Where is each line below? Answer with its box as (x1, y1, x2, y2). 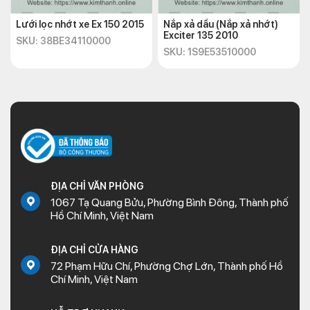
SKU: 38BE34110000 (16, 35, 111, 46)
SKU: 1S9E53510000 (163, 46, 256, 57)
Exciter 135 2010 (163, 30, 238, 41)
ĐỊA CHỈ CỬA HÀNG (51, 244, 138, 255)
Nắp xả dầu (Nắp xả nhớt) (163, 19, 278, 30)
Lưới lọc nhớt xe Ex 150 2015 (16, 19, 144, 30)
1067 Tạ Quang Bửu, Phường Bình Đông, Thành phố (51, 196, 289, 209)
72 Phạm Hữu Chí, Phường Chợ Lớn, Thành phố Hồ (51, 259, 283, 273)
